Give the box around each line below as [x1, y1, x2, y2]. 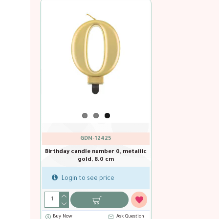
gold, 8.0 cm [78, 157, 114, 163]
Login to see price [60, 175, 114, 182]
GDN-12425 [80, 136, 111, 142]
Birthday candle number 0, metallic [45, 149, 147, 155]
